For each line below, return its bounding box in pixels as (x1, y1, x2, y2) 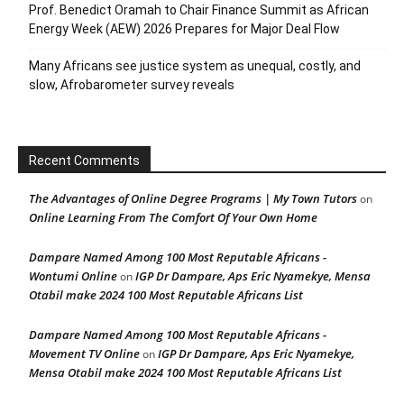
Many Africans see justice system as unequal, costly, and (29, 59, 361, 74)
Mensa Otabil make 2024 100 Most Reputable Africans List (29, 364, 342, 381)
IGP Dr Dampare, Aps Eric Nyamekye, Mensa (135, 268, 371, 285)
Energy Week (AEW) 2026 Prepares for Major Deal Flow (29, 22, 340, 37)
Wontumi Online (29, 268, 117, 285)
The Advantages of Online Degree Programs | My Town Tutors (29, 190, 357, 207)
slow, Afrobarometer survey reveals (29, 78, 234, 93)
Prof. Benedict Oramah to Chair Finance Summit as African (29, 3, 369, 18)
